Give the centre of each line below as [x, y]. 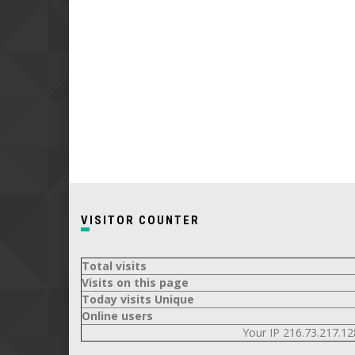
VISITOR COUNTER [145, 221]
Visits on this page [135, 283]
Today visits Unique [138, 300]
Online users [117, 316]
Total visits [114, 266]
